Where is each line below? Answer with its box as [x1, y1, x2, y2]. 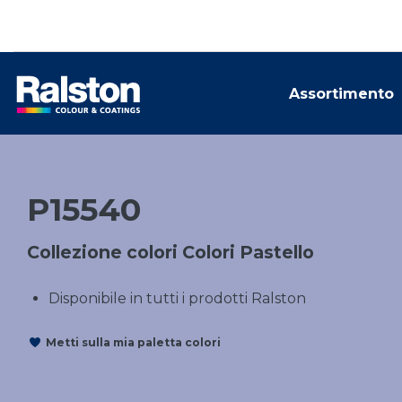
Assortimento [289, 85, 394, 102]
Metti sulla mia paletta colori [46, 335, 221, 349]
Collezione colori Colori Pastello [27, 241, 314, 263]
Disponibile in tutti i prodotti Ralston [48, 290, 306, 307]
